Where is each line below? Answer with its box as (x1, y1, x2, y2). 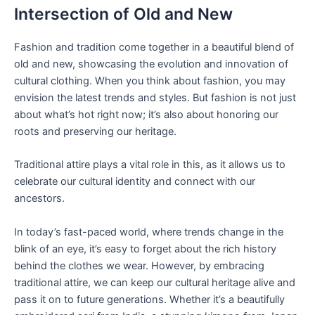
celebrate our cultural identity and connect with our (14, 175, 255, 188)
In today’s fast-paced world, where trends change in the (14, 225, 283, 238)
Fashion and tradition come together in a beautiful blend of (14, 40, 294, 53)
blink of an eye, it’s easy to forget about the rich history (14, 242, 276, 255)
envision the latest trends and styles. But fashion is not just (14, 91, 296, 104)
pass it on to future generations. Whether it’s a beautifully (14, 292, 285, 306)
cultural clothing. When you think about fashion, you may (14, 74, 285, 87)
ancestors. (14, 192, 65, 205)
